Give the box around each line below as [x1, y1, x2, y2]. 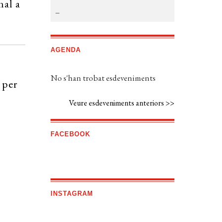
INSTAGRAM [50, 190, 93, 198]
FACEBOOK [50, 130, 90, 138]
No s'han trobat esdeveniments [50, 72, 156, 84]
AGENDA [50, 46, 81, 54]
